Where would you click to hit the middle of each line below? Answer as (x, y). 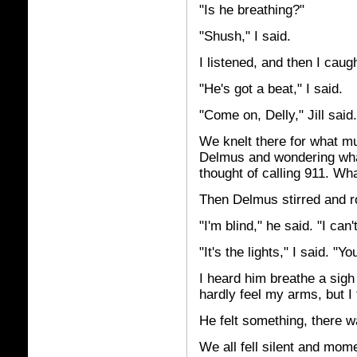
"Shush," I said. (245, 36)
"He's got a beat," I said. (271, 89)
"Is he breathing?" (252, 10)
